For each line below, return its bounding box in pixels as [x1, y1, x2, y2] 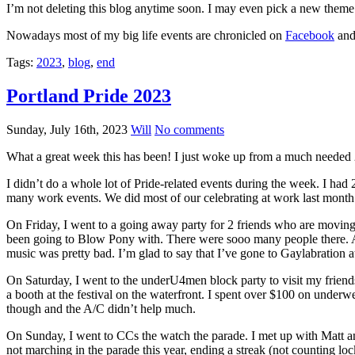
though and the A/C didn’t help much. [6, 301, 196, 315]
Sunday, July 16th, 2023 [6, 122, 128, 136]
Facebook [285, 28, 334, 42]
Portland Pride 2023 [6, 85, 171, 106]
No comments [155, 122, 224, 136]
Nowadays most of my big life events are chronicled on [6, 28, 285, 42]
